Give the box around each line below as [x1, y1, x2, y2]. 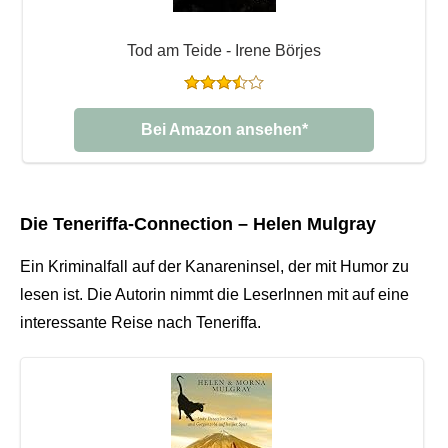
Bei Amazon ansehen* [140, 120, 308, 138]
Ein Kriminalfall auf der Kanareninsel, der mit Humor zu [20, 257, 409, 275]
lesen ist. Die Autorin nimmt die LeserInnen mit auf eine [20, 285, 409, 303]
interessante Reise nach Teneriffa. [20, 313, 261, 331]
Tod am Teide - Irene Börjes [127, 41, 321, 59]
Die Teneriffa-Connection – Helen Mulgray [20, 213, 376, 234]
